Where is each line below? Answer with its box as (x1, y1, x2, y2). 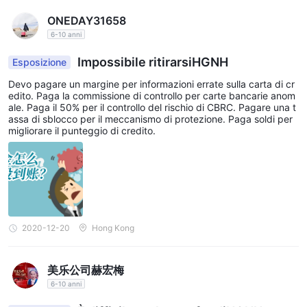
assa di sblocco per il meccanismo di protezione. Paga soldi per (8, 113, 293, 125)
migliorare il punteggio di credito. (8, 125, 156, 137)
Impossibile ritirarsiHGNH (75, 55, 228, 70)
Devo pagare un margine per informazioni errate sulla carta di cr (8, 78, 295, 90)
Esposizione (12, 56, 66, 69)
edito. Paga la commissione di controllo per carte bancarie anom (8, 90, 295, 102)
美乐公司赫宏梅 (47, 262, 124, 277)
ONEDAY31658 (47, 14, 126, 28)
